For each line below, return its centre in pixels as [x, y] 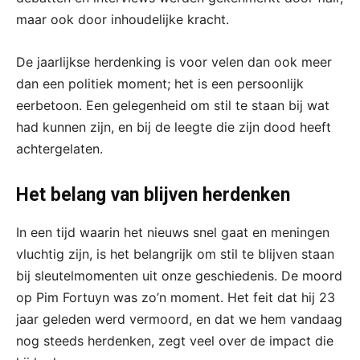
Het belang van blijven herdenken [153, 194]
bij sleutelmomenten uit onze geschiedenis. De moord [179, 275]
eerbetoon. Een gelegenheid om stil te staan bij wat [173, 105]
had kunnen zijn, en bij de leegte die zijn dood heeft [174, 127]
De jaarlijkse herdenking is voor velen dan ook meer [174, 61]
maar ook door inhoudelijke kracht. [123, 19]
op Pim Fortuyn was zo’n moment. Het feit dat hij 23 [176, 297]
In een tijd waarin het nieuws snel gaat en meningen [173, 232]
